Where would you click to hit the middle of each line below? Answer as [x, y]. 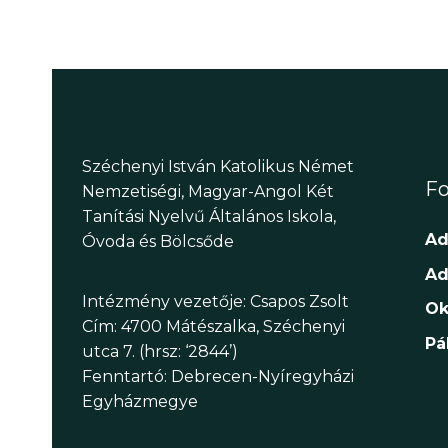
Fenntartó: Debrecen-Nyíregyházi [218, 376]
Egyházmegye [140, 401]
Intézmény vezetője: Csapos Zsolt [215, 301]
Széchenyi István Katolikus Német [218, 167]
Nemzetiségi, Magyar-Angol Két [208, 192]
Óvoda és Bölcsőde [158, 242]
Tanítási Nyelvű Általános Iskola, [209, 217]
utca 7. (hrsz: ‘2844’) [160, 351]
